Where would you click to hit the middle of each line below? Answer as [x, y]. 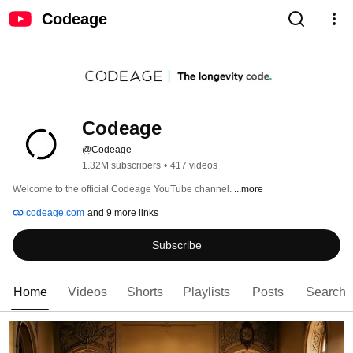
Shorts [145, 292]
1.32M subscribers [121, 166]
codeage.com [54, 213]
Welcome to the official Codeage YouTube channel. [123, 190]
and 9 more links [123, 213]
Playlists [206, 292]
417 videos [194, 166]
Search [326, 292]
